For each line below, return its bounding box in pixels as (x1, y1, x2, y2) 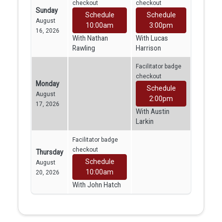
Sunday (36, 6, 57, 14)
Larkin (136, 117, 154, 125)
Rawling (72, 44, 95, 52)
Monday (36, 79, 59, 88)
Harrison (136, 44, 161, 52)
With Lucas (136, 34, 168, 42)
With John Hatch (72, 180, 121, 189)
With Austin (136, 107, 169, 115)
